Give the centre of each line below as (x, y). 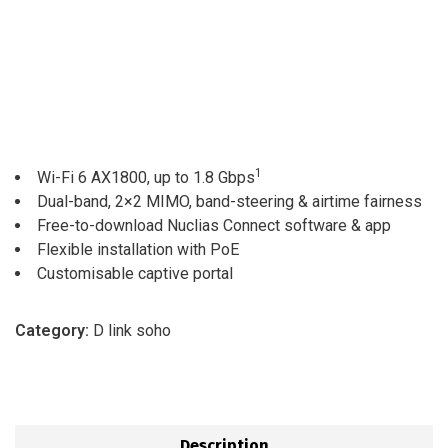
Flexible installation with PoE (138, 250)
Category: (54, 331)
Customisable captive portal (135, 274)
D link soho (132, 331)
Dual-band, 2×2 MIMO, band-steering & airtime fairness (229, 202)
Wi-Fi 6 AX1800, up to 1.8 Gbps (146, 178)
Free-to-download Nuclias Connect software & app (214, 226)
